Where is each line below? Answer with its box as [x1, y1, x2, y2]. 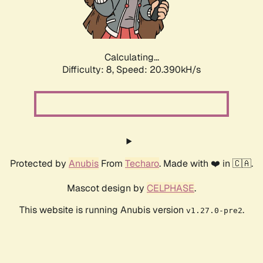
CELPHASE [147, 182, 194, 195]
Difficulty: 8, [62, 63, 116, 76]
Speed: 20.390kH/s [116, 63, 201, 76]
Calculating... [104, 51, 159, 64]
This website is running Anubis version [19, 204, 186, 217]
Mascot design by [67, 182, 147, 195]
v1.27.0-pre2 [186, 206, 242, 215]
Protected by [10, 157, 69, 170]
